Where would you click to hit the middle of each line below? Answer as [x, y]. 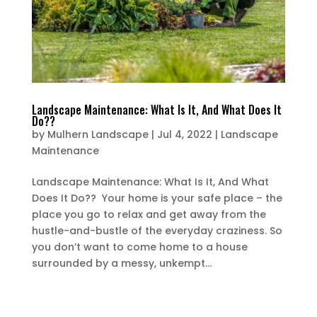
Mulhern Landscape [98, 134]
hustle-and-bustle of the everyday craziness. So [157, 230]
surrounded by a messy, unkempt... [121, 263]
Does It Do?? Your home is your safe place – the [157, 198]
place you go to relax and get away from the [149, 214]
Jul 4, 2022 [184, 134]
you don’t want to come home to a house [139, 247]
